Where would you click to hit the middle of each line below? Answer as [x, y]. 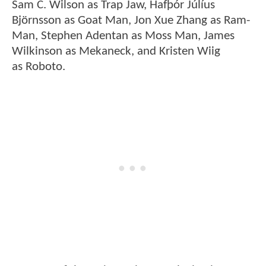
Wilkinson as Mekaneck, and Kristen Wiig [116, 51]
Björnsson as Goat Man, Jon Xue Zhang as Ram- [131, 20]
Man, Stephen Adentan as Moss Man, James [123, 36]
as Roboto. [39, 66]
